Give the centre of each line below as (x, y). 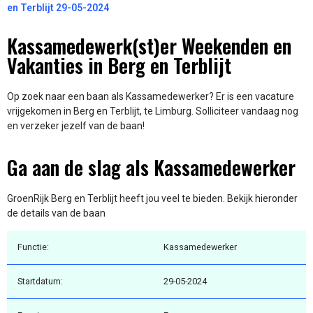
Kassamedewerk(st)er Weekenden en (149, 46)
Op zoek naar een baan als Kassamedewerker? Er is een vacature (151, 97)
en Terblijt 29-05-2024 (58, 8)
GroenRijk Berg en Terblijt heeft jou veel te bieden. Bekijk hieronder (152, 198)
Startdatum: (40, 282)
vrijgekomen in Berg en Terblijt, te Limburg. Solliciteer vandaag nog (153, 111)
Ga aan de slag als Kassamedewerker (151, 167)
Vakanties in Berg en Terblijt (119, 66)
